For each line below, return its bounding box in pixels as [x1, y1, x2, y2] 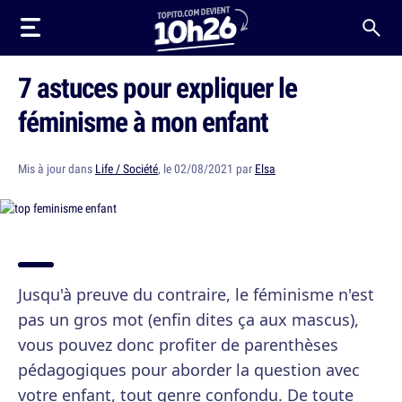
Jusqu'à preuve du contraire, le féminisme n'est [18, 284, 374, 305]
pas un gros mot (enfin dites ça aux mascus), [18, 309, 359, 330]
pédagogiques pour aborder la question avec [18, 359, 360, 380]
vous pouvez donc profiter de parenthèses [18, 334, 338, 355]
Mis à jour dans [18, 161, 95, 177]
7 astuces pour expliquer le [18, 68, 297, 106]
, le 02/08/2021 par [158, 161, 255, 177]
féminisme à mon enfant [18, 102, 268, 140]
